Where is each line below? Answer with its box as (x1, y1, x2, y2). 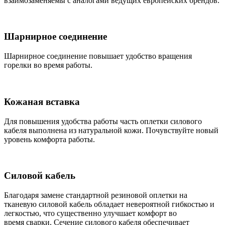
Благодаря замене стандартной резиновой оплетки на (4, 190, 187, 199)
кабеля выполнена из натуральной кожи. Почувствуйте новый (4, 126, 218, 135)
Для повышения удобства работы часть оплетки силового (4, 117, 202, 126)
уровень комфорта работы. (4, 135, 95, 144)
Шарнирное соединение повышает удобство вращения (4, 52, 192, 61)
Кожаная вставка (4, 96, 80, 107)
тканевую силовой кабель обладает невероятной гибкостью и (4, 199, 214, 208)
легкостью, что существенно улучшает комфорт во (4, 208, 177, 217)
